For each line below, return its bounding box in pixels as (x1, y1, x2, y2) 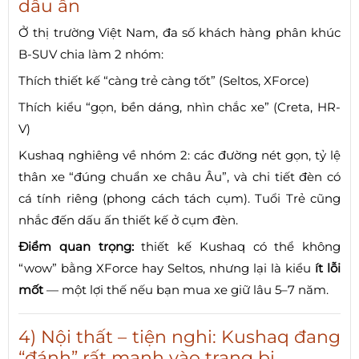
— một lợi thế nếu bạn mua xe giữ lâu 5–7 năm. (43, 281, 329, 297)
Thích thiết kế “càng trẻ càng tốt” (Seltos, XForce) (18, 72, 309, 88)
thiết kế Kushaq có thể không (133, 238, 341, 254)
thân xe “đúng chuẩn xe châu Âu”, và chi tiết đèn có (18, 168, 341, 184)
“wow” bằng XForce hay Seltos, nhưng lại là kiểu (18, 260, 315, 276)
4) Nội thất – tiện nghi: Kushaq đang (18, 325, 341, 348)
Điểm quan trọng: (18, 238, 134, 254)
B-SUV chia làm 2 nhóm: (18, 46, 163, 62)
